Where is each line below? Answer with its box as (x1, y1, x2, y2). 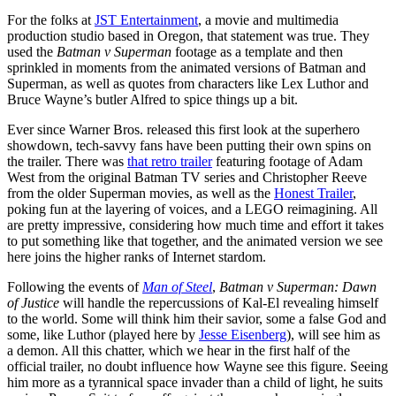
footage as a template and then (171, 44, 343, 60)
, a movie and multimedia (198, 12, 339, 28)
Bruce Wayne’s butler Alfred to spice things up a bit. (7, 92, 298, 108)
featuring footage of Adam (212, 154, 362, 170)
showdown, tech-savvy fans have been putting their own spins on (7, 138, 371, 154)
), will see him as (286, 327, 380, 343)
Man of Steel (142, 279, 212, 295)
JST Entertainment (95, 12, 198, 28)
